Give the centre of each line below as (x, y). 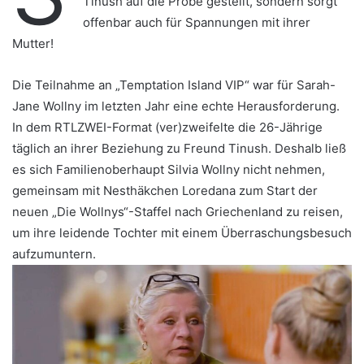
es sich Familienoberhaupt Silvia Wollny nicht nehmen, (169, 169)
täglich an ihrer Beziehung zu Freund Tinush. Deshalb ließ (179, 148)
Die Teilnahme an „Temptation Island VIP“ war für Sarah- (174, 85)
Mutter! (33, 43)
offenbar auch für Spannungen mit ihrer (197, 22)
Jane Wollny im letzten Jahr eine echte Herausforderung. (176, 106)
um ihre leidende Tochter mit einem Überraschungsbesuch (182, 233)
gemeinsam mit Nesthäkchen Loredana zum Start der (165, 191)
